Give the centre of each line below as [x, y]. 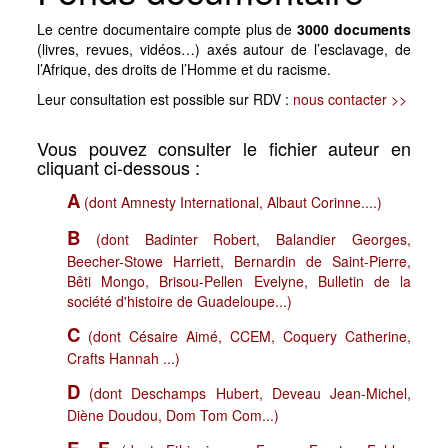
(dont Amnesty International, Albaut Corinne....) [231, 202]
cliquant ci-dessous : [119, 167]
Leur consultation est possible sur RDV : [165, 99]
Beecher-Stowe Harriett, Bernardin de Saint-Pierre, [239, 261]
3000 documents [354, 29]
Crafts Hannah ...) [124, 358]
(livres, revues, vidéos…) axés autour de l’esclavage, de [224, 49]
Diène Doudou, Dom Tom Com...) [173, 415]
